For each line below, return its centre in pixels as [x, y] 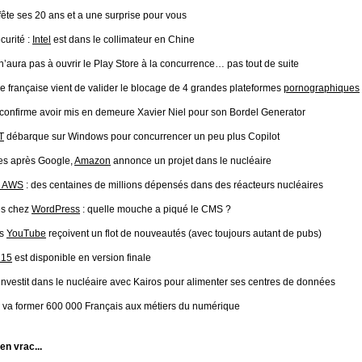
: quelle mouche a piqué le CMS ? [156, 209]
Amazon [93, 161]
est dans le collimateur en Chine [123, 40]
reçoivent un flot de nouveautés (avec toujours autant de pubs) [184, 234]
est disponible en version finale [82, 258]
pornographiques [322, 88]
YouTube [26, 234]
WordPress [56, 209]
